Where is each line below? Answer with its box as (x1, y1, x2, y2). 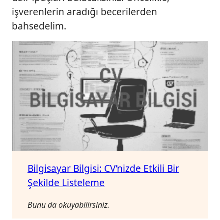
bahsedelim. (12, 19, 66, 33)
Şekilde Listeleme (27, 175, 105, 189)
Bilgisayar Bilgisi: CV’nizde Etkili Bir (27, 161, 179, 175)
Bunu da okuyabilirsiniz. (27, 199, 110, 210)
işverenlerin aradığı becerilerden (12, 5, 157, 19)
